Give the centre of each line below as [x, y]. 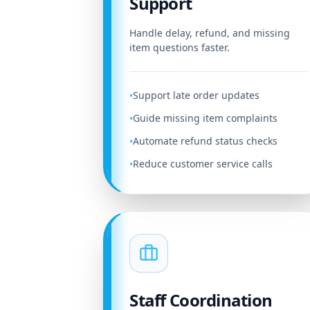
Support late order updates [197, 95]
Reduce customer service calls [203, 164]
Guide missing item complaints [206, 118]
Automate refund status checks [206, 141]
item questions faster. [180, 47]
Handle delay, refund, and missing [210, 33]
